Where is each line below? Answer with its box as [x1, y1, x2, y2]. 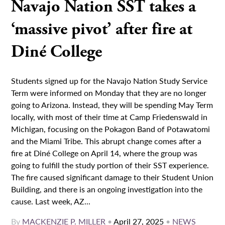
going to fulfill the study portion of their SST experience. [11, 159, 209, 171]
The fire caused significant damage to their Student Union [11, 171, 214, 183]
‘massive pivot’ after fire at [11, 18, 193, 40]
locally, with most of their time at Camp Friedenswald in [11, 110, 208, 123]
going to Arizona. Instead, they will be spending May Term [11, 98, 213, 110]
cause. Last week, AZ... [11, 195, 91, 207]
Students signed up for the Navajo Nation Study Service [11, 74, 208, 86]
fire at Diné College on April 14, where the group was [11, 147, 198, 159]
